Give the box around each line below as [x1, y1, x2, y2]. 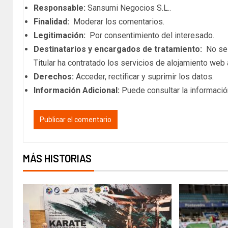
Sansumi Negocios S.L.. [85, 3, 171, 13]
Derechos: [34, 72, 74, 82]
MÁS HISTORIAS [23, 152, 92, 165]
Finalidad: [34, 17, 69, 27]
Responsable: [34, 3, 85, 13]
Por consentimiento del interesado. [85, 31, 214, 41]
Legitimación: [34, 31, 85, 41]
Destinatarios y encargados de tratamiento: [34, 44, 202, 54]
